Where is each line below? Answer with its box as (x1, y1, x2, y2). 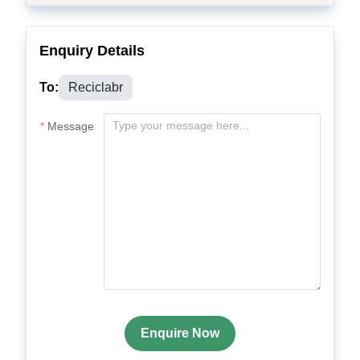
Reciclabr (68, 80, 123, 94)
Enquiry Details (39, 43, 145, 59)
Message (47, 120, 94, 133)
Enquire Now (141, 326, 219, 340)
